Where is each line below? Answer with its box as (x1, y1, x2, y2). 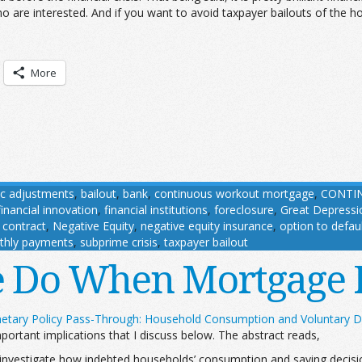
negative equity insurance (141, 218, 273, 234)
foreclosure (214, 202, 274, 217)
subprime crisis (80, 234, 158, 250)
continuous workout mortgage (154, 186, 314, 201)
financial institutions (104, 202, 208, 217)
